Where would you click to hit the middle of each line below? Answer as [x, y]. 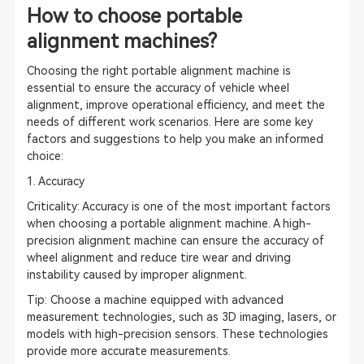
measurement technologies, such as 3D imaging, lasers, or [181, 317]
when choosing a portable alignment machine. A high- [169, 223]
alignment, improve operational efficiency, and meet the [175, 105]
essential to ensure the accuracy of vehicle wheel [158, 88]
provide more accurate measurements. [128, 351]
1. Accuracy [55, 181]
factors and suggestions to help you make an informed [175, 139]
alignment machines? [121, 41]
